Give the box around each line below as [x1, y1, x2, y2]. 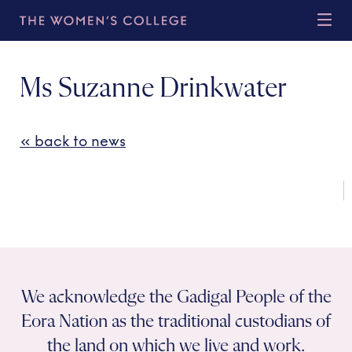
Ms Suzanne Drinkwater [20, 75, 287, 103]
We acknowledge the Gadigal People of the [20, 288, 332, 306]
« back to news [20, 133, 126, 150]
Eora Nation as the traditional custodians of [21, 312, 331, 331]
